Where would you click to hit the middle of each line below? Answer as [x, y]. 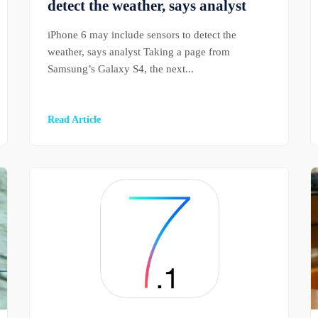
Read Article [74, 120]
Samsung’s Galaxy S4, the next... [120, 69]
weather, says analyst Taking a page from [138, 52]
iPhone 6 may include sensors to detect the [142, 35]
